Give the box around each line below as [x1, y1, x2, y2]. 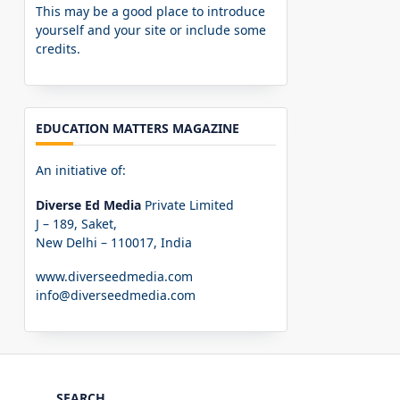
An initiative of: [36, 162, 127, 179]
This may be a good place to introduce [36, 3, 266, 21]
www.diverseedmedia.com [36, 268, 194, 286]
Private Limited [141, 196, 235, 213]
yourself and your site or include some [36, 21, 267, 39]
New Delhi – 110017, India [36, 233, 193, 251]
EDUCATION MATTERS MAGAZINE [36, 119, 240, 137]
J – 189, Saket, [36, 214, 118, 232]
